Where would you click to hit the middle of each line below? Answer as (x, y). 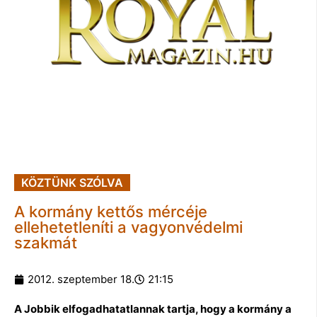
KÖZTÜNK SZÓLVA (72, 182)
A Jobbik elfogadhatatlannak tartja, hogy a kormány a (153, 309)
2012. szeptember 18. (81, 279)
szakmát (46, 242)
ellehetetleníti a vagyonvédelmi (128, 227)
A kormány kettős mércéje (111, 211)
